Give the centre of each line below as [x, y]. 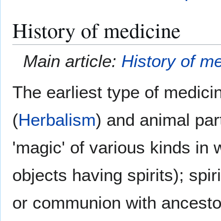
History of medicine [96, 30]
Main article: [73, 61]
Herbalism [57, 119]
